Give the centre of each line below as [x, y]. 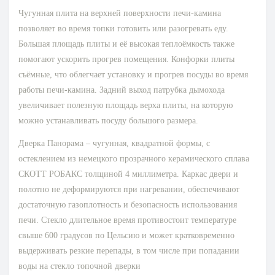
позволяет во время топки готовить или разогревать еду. [123, 29]
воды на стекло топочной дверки [79, 266]
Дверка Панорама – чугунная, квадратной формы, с [114, 144]
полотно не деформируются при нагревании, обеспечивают [129, 190]
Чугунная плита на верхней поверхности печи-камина [120, 14]
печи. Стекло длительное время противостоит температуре [127, 220]
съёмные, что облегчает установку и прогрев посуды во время [133, 75]
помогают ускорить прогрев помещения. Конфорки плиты [126, 60]
